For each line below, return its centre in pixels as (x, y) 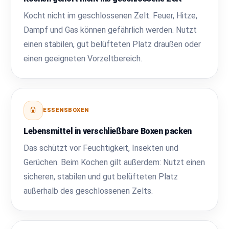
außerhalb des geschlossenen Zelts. (88, 191)
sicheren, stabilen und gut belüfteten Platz (101, 176)
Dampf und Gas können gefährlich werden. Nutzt (110, 30)
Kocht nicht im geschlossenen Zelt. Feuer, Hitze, (111, 15)
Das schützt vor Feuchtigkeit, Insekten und (101, 148)
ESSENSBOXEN (66, 110)
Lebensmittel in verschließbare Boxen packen (108, 131)
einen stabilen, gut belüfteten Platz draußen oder (112, 44)
